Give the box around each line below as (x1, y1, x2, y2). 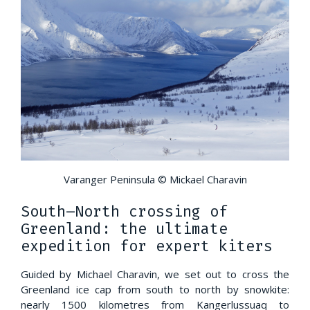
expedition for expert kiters (21, 237, 273, 256)
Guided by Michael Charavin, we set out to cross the (21, 267, 289, 282)
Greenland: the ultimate (21, 220, 228, 239)
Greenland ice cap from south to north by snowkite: (21, 282, 289, 297)
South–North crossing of (21, 203, 228, 221)
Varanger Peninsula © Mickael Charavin (63, 172, 247, 187)
